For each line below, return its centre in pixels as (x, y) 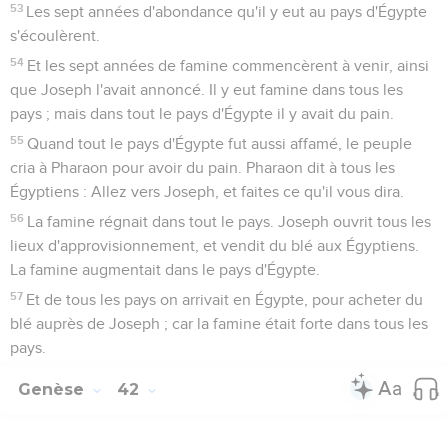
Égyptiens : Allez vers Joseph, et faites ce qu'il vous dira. (207, 191)
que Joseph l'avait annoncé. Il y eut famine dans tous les (206, 89)
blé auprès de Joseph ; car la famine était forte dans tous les (219, 323)
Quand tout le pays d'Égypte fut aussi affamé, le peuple (220, 143)
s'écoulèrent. (55, 35)
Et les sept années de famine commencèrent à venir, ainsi (228, 65)
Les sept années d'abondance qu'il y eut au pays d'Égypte (227, 11)
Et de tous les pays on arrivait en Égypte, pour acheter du (225, 299)
